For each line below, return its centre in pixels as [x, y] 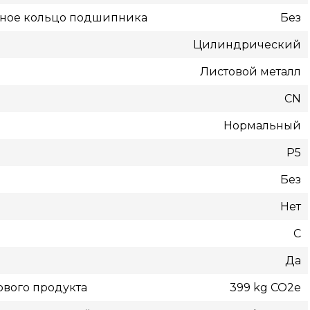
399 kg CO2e [265, 288]
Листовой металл [250, 72]
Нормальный [262, 126]
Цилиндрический [247, 45]
